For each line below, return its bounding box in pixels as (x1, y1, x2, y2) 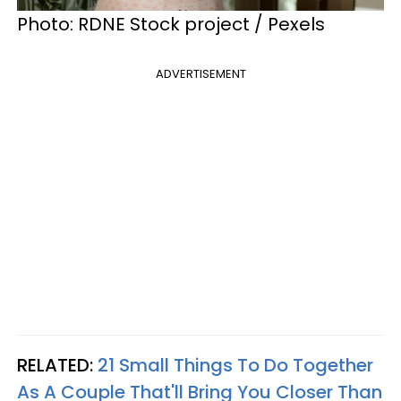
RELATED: (17, 353, 98, 379)
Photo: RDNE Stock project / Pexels (17, 12, 325, 38)
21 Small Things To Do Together (98, 353, 373, 379)
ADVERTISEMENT (155, 65, 246, 83)
